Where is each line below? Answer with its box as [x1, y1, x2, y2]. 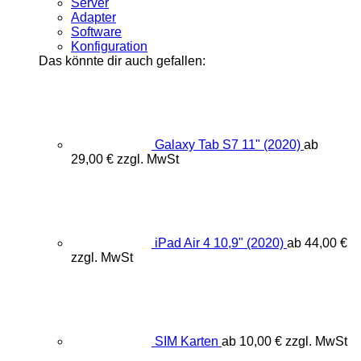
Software [71, 25, 122, 39]
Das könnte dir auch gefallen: [39, 54, 205, 68]
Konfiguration [71, 39, 147, 54]
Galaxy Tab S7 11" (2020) [155, 138, 301, 152]
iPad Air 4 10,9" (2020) [155, 236, 284, 251]
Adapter [71, 10, 116, 25]
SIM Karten [155, 334, 218, 349]
